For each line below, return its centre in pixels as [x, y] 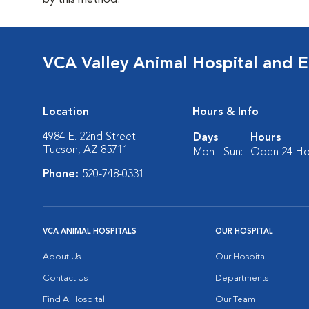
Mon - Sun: [218, 152]
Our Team [235, 300]
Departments [242, 278]
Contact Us [65, 278]
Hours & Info [226, 112]
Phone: [62, 175]
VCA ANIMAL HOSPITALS [90, 232]
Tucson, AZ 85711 [86, 150]
